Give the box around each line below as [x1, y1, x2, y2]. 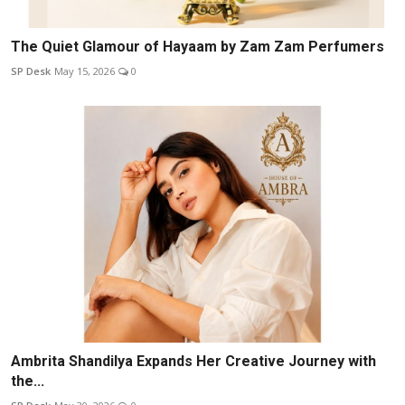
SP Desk [11, 63, 51, 78]
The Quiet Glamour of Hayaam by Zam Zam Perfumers [11, 37, 384, 55]
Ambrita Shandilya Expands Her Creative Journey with [11, 353, 376, 371]
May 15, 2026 [54, 63, 115, 78]
